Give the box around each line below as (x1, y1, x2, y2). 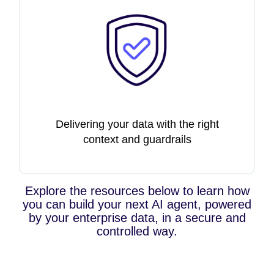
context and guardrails (83, 133, 191, 146)
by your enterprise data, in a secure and (28, 211, 246, 225)
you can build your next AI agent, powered (23, 198, 251, 212)
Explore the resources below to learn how (24, 184, 250, 198)
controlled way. (97, 224, 177, 239)
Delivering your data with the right (55, 118, 219, 131)
